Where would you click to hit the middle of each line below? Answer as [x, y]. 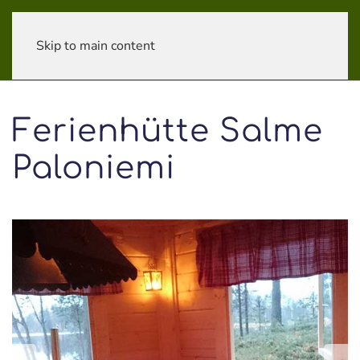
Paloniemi [94, 168]
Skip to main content [96, 46]
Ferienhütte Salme [168, 131]
